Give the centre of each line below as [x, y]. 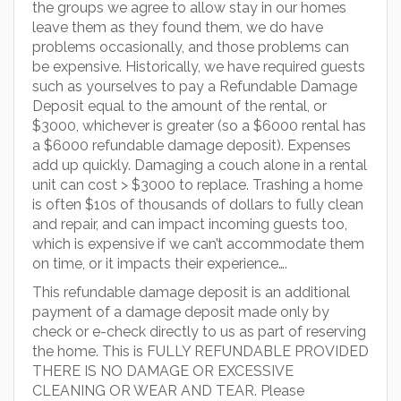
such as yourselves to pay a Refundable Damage [195, 86]
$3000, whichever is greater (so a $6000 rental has [199, 126]
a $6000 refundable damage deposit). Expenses [192, 145]
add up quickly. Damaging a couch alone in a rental [200, 165]
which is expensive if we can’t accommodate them [198, 244]
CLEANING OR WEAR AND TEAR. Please [168, 391]
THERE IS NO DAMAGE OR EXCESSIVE [163, 371]
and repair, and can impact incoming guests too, [190, 224]
